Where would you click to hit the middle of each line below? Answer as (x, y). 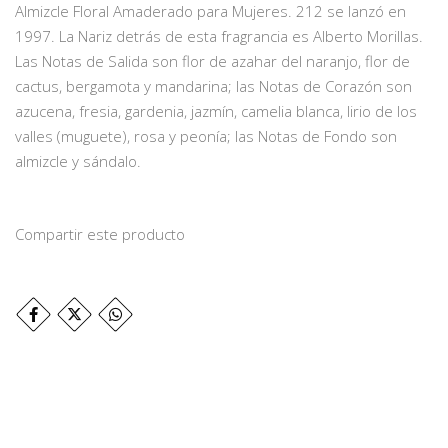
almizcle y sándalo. (78, 161)
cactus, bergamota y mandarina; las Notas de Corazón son (213, 86)
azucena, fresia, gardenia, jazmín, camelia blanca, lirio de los (216, 111)
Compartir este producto (100, 234)
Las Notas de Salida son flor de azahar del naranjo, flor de (212, 61)
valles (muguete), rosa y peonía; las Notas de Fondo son (206, 136)
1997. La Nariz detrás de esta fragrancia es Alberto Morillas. (219, 36)
